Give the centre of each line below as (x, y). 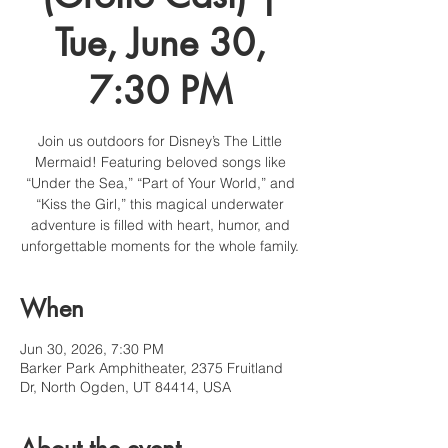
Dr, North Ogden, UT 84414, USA (125, 387)
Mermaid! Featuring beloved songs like (160, 162)
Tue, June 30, (160, 43)
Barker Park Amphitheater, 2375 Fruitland (151, 368)
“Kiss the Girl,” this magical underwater (160, 204)
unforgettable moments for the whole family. (160, 246)
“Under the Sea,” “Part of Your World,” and (160, 183)
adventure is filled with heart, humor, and (160, 225)
